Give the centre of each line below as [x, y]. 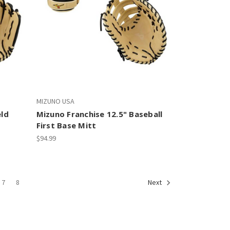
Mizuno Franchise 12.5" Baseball [99, 114]
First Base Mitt [66, 125]
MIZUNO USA [55, 101]
